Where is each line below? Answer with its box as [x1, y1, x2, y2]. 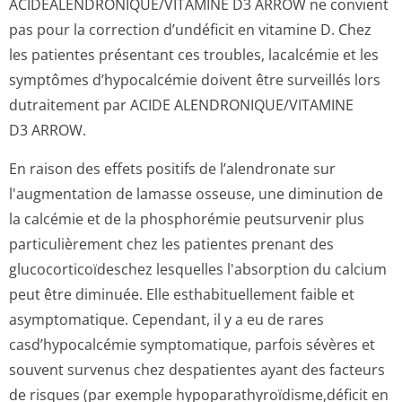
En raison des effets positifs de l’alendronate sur [9, 159, 336, 179]
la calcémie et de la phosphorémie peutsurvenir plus [9, 209, 364, 229]
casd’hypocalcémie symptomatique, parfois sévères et [9, 335, 375, 354]
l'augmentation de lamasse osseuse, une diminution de [9, 184, 383, 204]
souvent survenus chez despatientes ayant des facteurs [9, 360, 385, 380]
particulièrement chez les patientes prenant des [9, 234, 334, 254]
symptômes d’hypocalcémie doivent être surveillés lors [9, 70, 380, 90]
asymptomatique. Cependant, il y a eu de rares [9, 310, 324, 329]
